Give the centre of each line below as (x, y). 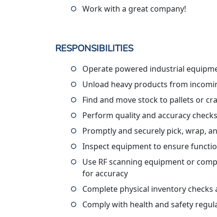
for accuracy (105, 173)
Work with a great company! (134, 9)
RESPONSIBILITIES (94, 48)
